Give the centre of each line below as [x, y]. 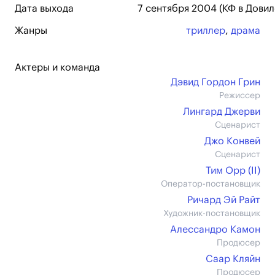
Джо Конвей [232, 141]
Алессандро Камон [215, 230]
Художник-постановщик [212, 214]
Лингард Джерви [222, 112]
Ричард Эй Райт [224, 200]
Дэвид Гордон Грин [215, 82]
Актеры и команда [57, 68]
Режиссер [240, 96]
